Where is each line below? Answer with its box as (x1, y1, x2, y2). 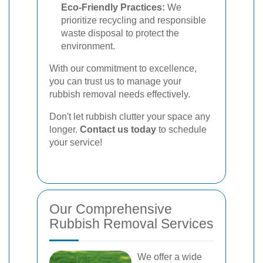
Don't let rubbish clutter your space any (49, 112, 210, 122)
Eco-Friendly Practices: (61, 2, 165, 12)
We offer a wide (137, 252, 202, 262)
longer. (49, 124, 80, 134)
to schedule (156, 124, 207, 134)
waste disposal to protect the (61, 28, 179, 38)
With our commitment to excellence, (49, 63, 197, 73)
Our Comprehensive (49, 201, 172, 217)
